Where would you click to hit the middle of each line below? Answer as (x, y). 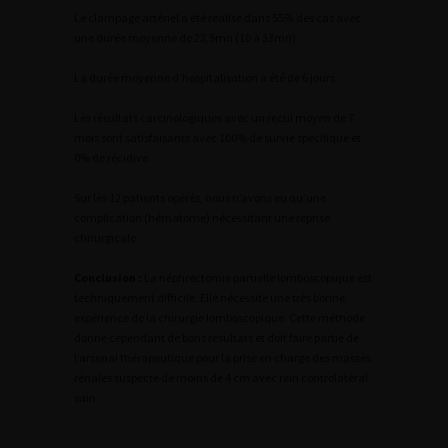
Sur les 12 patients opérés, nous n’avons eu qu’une (200, 197)
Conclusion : (109, 277)
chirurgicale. (106, 237)
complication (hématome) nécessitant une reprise (202, 217)
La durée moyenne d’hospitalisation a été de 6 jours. (206, 77)
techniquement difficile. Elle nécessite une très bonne (209, 297)
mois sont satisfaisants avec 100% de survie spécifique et (217, 137)
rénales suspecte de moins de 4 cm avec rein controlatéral (221, 377)
